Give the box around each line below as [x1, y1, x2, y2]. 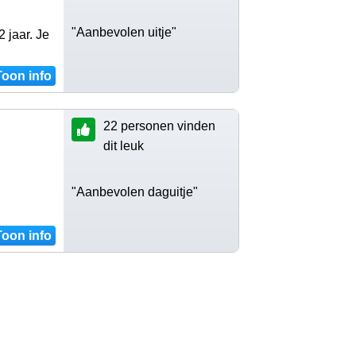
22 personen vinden [103, 118, 215, 133]
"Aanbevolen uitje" [72, 25, 176, 39]
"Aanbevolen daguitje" [72, 184, 198, 199]
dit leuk [103, 138, 144, 153]
